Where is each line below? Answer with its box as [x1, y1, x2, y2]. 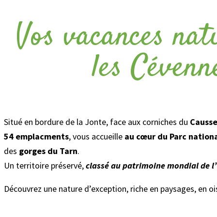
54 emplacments [4, 131, 69, 142]
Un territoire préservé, [4, 160, 86, 171]
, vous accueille [69, 131, 124, 142]
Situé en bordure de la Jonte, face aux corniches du [4, 116, 188, 127]
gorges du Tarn [19, 145, 77, 156]
